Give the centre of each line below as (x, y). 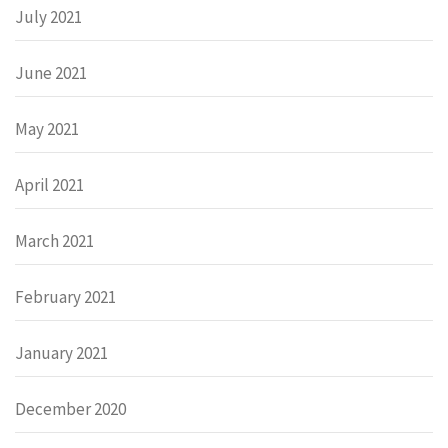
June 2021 (51, 73)
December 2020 (70, 409)
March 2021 (54, 241)
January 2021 (61, 353)
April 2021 (49, 185)
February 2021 (65, 297)
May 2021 (47, 129)
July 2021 (48, 17)
